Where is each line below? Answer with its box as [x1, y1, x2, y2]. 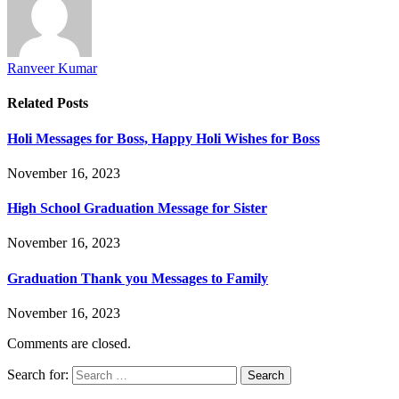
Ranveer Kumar [7, 60, 97, 76]
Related [7, 95, 57, 111]
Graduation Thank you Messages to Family [7, 270, 268, 286]
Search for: [7, 366, 69, 382]
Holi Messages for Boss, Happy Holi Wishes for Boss [7, 130, 320, 146]
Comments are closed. [7, 335, 131, 351]
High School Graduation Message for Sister [7, 200, 267, 216]
